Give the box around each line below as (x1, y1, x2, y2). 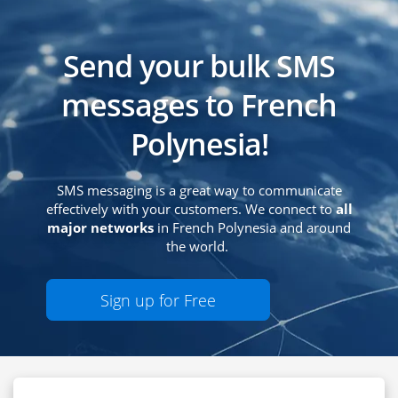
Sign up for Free (100, 289, 216, 311)
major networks (47, 219, 154, 237)
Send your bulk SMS (63, 45, 335, 87)
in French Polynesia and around (154, 219, 351, 237)
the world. (166, 237, 232, 256)
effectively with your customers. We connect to (45, 200, 336, 219)
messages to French (61, 84, 337, 126)
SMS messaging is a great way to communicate (56, 181, 342, 200)
